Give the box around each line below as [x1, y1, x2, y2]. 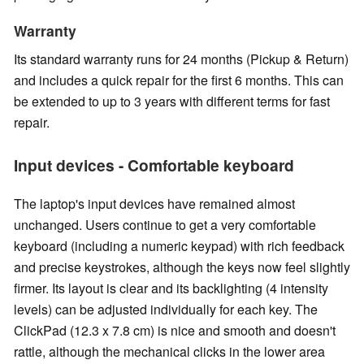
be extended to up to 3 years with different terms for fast [14, 91, 330, 110]
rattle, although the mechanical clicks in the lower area [14, 341, 325, 361]
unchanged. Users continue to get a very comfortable [14, 214, 316, 234]
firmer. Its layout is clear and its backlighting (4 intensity [14, 278, 328, 297]
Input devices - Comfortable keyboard [14, 153, 294, 176]
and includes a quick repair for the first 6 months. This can [14, 70, 344, 89]
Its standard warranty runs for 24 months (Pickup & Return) [14, 49, 349, 68]
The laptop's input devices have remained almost [14, 193, 295, 213]
